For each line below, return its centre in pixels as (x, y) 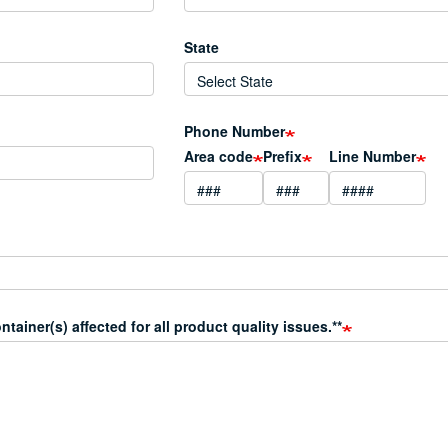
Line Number (372, 156)
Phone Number (234, 131)
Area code (218, 156)
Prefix (282, 156)
